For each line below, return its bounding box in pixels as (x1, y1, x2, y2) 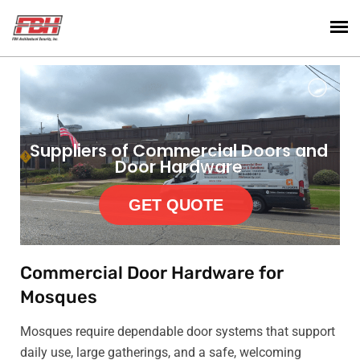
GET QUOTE (128, 195, 223, 214)
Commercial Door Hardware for (20, 262, 284, 284)
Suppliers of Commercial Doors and (29, 139, 328, 163)
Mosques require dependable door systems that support (20, 324, 335, 339)
